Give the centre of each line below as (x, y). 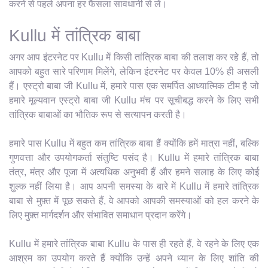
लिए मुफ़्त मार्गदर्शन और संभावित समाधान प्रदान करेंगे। (100, 215)
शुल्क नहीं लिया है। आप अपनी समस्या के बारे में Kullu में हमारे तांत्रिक (134, 186)
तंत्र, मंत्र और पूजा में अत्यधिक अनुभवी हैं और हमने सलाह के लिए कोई (134, 172)
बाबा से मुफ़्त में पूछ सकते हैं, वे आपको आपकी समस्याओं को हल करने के (134, 200)
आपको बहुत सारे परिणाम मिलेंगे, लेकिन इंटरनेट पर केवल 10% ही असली (134, 71)
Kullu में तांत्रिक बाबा (74, 35)
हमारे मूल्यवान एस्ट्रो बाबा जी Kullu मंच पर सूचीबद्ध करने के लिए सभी (134, 100)
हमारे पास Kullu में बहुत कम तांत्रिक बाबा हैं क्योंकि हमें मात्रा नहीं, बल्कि (134, 143)
